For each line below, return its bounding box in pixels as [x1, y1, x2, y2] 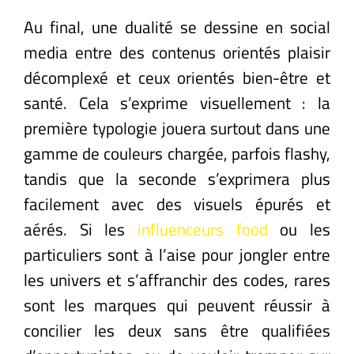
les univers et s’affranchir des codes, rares [24, 266, 330, 292]
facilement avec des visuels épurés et [24, 190, 330, 217]
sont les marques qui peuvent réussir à [24, 292, 330, 318]
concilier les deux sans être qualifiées [24, 317, 330, 343]
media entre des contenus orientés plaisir [24, 39, 330, 65]
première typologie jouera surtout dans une [24, 115, 330, 141]
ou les [267, 216, 331, 242]
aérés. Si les [24, 216, 137, 242]
